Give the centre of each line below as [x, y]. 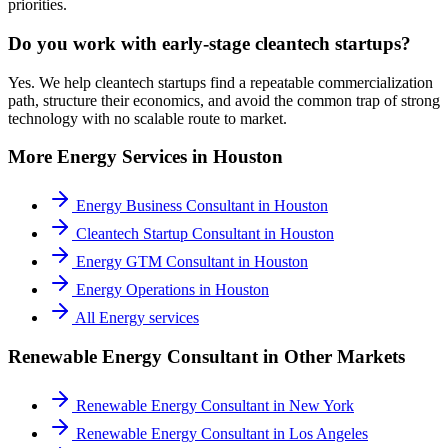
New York [321, 405]
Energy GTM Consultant [155, 262]
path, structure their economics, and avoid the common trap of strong [224, 100]
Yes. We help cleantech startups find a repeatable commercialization [220, 82]
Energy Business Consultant [165, 206]
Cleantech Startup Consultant [168, 234]
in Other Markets [331, 356]
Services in [165, 157]
